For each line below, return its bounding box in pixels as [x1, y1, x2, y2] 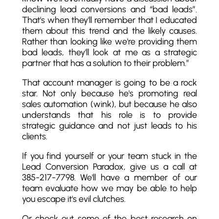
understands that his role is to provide [22, 109, 197, 120]
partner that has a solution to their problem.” [22, 58, 189, 68]
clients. [22, 131, 47, 142]
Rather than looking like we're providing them [22, 36, 197, 47]
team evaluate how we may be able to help [22, 183, 197, 194]
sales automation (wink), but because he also [22, 99, 197, 109]
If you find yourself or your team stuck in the [22, 151, 197, 161]
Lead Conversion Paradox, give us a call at [22, 161, 197, 172]
